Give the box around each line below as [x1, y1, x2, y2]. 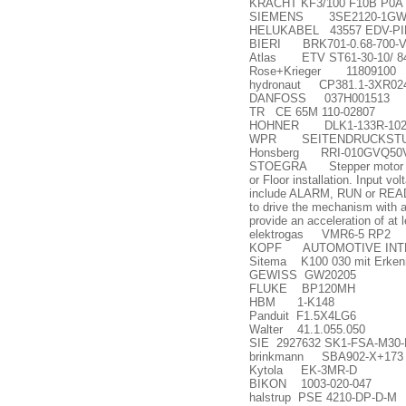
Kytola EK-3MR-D [249, 363, 357, 377]
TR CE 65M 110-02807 [249, 105, 375, 119]
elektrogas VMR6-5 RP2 [249, 227, 391, 241]
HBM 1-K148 [249, 295, 334, 309]
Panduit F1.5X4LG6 [249, 309, 356, 323]
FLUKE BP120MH [249, 282, 355, 295]
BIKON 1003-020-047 [249, 377, 372, 391]
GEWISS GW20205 [249, 268, 356, 282]
